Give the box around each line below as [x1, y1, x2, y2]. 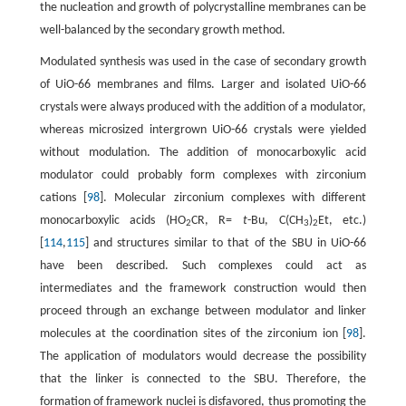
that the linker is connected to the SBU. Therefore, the [39, 372, 367, 386]
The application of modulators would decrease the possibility [39, 349, 367, 363]
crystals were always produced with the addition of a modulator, [39, 100, 367, 114]
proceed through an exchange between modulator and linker [39, 304, 367, 318]
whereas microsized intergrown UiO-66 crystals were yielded [39, 122, 367, 137]
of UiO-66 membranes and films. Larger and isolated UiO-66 [39, 77, 367, 92]
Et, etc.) [317, 213, 367, 227]
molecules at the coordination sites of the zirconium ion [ [39, 326, 347, 341]
